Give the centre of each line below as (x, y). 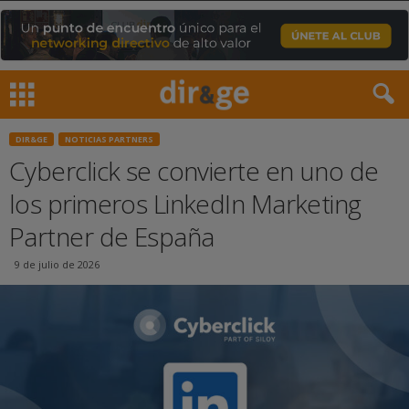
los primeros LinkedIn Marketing (185, 204)
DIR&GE (31, 139)
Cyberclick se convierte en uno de (194, 171)
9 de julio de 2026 (57, 264)
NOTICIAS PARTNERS (109, 139)
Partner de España (112, 236)
